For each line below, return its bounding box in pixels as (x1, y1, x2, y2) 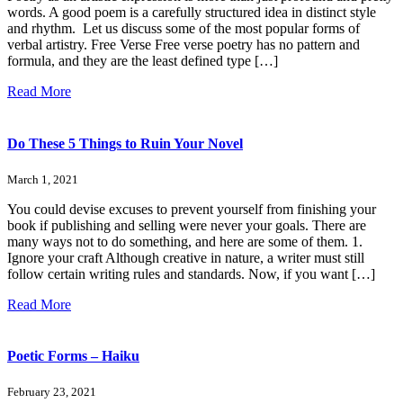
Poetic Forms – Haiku (7, 348, 139, 364)
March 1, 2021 (7, 172, 78, 186)
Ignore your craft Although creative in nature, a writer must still (7, 249, 364, 265)
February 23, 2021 (7, 385, 96, 399)
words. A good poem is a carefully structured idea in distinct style (7, 4, 376, 21)
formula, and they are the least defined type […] (7, 53, 278, 69)
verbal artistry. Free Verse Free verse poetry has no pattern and (7, 37, 360, 53)
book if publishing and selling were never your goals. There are (7, 217, 366, 233)
